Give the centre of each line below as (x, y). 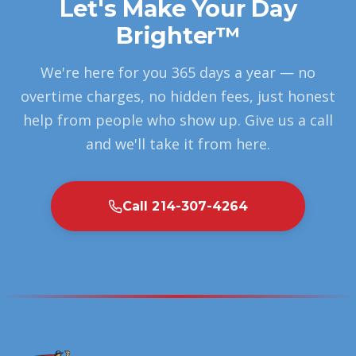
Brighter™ (178, 35)
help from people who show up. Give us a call (178, 120)
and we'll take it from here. (178, 144)
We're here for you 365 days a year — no (178, 72)
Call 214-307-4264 (185, 206)
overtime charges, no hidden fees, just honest (178, 96)
